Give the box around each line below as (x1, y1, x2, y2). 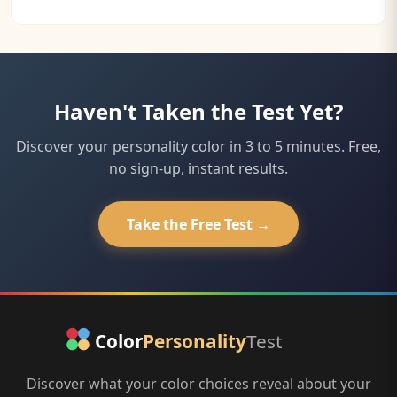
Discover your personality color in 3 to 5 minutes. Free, (16, 136, 381, 157)
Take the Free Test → (127, 214, 270, 234)
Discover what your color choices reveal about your (26, 374, 371, 394)
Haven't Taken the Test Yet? (54, 97, 343, 127)
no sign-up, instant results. (109, 159, 288, 179)
